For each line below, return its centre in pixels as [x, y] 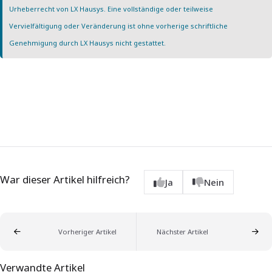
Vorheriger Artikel [87, 232]
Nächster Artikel [182, 232]
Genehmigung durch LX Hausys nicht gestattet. [88, 43]
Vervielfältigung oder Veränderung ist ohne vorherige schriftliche [119, 26]
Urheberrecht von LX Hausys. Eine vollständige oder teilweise [111, 9]
